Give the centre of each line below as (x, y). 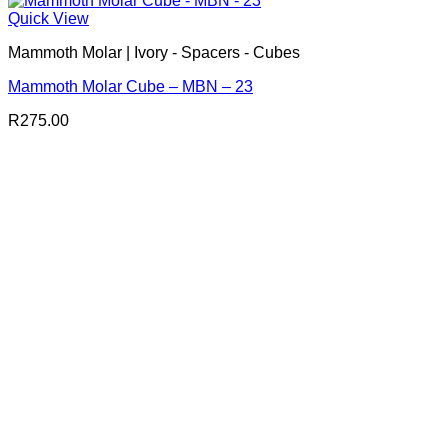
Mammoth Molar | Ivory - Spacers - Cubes (154, 53)
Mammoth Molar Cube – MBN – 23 (130, 87)
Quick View (48, 19)
